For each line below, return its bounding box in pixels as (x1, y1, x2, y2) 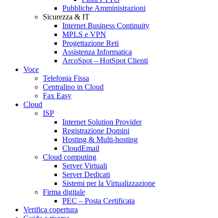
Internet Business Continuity (62, 21, 149, 30)
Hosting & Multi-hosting (62, 135, 138, 144)
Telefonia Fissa (43, 74, 89, 82)
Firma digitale (43, 188, 85, 196)
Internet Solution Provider (62, 118, 142, 126)
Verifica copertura (23, 205, 78, 214)
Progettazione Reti (62, 39, 119, 47)
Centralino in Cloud (43, 83, 104, 91)
